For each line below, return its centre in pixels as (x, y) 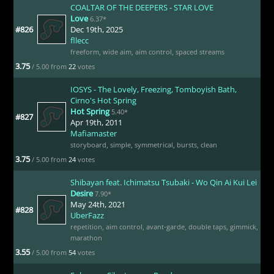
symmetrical (154, 144)
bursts (187, 144)
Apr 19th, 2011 (96, 122)
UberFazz (87, 215)
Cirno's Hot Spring (103, 100)
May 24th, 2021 (98, 204)
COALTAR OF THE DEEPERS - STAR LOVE (142, 7)
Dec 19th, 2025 (96, 29)
